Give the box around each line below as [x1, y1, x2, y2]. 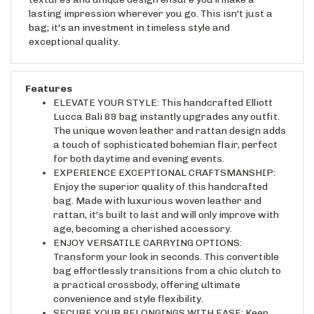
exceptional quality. [29, 23, 120, 36]
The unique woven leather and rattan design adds [53, 112, 286, 125]
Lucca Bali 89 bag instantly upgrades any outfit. [53, 98, 280, 111]
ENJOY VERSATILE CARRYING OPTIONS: [53, 224, 242, 237]
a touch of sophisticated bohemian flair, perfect [53, 126, 278, 139]
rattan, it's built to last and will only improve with [53, 196, 279, 209]
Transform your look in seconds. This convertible [53, 238, 279, 251]
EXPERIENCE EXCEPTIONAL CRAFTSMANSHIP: [53, 154, 275, 167]
